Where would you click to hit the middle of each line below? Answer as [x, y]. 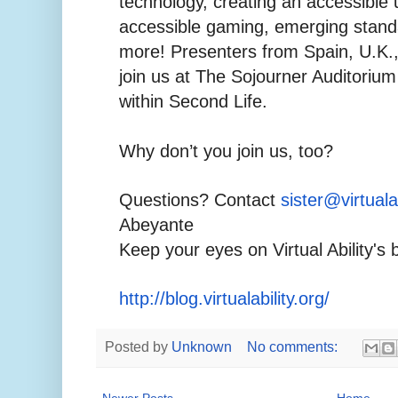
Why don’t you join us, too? [229, 151]
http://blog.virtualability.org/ [224, 299]
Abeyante [156, 225]
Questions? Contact [200, 200]
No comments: [294, 346]
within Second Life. [193, 102]
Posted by [138, 346]
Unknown [202, 346]
